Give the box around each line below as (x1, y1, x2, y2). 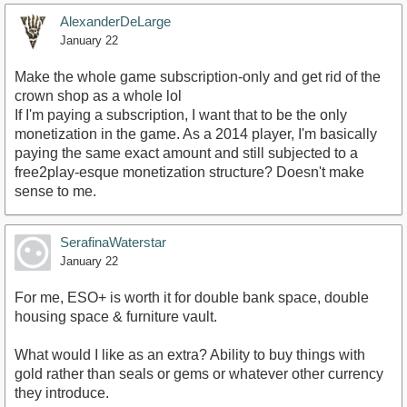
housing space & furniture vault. (15, 308, 217, 324)
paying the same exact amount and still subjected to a (15, 144, 358, 161)
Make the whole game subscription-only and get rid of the (15, 68, 381, 84)
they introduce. (15, 384, 109, 401)
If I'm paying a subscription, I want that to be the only (15, 106, 347, 123)
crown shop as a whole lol (15, 87, 182, 104)
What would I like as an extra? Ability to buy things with (15, 346, 365, 362)
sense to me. (15, 183, 96, 199)
